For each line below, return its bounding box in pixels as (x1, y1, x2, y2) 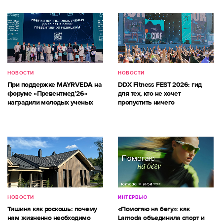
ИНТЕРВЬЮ (118, 194, 147, 200)
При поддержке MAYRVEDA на (7, 80, 102, 89)
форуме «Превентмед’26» (7, 89, 87, 98)
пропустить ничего (118, 98, 175, 107)
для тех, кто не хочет (118, 89, 181, 98)
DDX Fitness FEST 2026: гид (118, 80, 202, 89)
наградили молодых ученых (7, 98, 93, 107)
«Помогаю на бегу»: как (118, 204, 190, 213)
